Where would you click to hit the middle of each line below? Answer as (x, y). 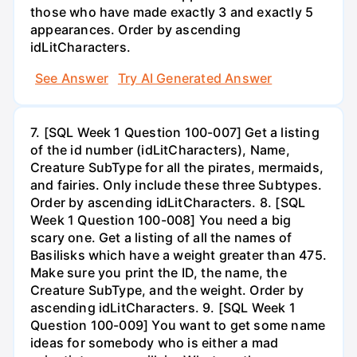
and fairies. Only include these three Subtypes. (176, 185)
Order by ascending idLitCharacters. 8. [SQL (168, 203)
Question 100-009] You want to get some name (178, 326)
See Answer (72, 78)
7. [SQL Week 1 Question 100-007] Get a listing (175, 133)
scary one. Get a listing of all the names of (161, 238)
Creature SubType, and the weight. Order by (167, 290)
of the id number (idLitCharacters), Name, (160, 150)
